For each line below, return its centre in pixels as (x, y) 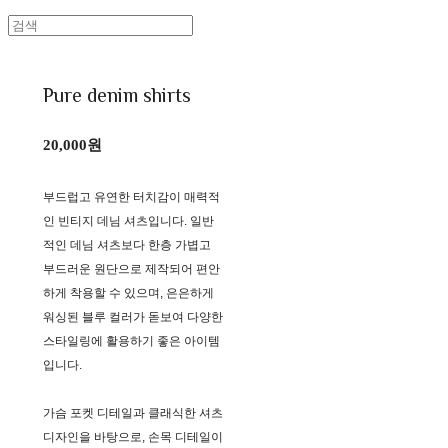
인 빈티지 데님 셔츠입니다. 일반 (128, 221)
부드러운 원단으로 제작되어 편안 (131, 269)
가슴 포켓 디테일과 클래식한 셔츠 (132, 413)
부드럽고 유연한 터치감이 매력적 (131, 197)
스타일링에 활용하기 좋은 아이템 (131, 341)
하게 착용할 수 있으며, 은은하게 (128, 293)
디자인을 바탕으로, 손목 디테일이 (132, 437)
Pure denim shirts (116, 95)
